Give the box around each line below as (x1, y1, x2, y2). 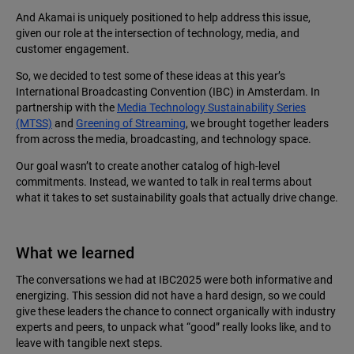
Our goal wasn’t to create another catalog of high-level (16, 160, 280, 173)
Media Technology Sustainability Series (117, 101, 306, 115)
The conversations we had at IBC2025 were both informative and (16, 273, 333, 287)
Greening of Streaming (76, 117, 186, 130)
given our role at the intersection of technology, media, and (16, 27, 299, 40)
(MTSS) (16, 117, 52, 130)
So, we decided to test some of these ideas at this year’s (16, 70, 285, 83)
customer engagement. (16, 43, 130, 56)
